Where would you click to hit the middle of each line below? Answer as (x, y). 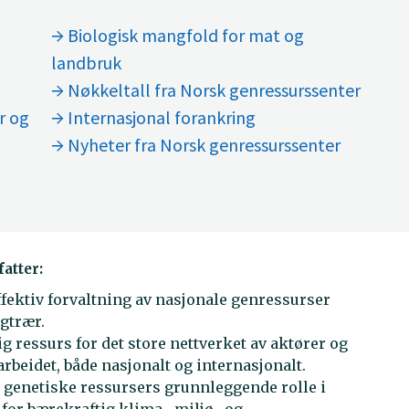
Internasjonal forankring (162, 117)
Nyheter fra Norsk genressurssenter (204, 145)
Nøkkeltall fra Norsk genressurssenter (215, 90)
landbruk (87, 63)
